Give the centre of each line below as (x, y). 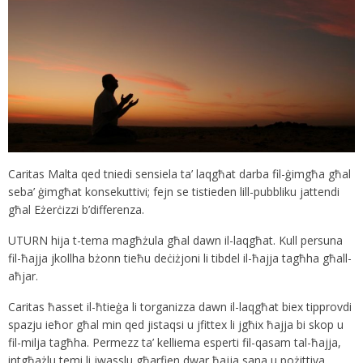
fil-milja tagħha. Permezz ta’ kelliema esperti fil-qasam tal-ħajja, (175, 343)
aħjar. (23, 276)
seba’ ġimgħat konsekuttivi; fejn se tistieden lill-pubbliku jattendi (174, 192)
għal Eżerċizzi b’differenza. (76, 210)
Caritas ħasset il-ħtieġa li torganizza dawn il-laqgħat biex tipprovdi (180, 307)
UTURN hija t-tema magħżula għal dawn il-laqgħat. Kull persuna (175, 241)
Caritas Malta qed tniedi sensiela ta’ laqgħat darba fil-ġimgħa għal (179, 174)
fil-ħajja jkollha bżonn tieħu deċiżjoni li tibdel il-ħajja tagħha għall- (180, 258)
